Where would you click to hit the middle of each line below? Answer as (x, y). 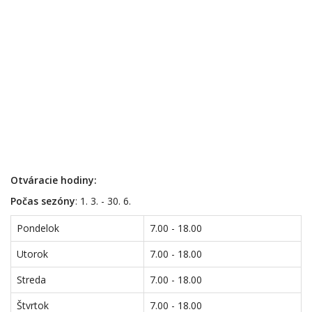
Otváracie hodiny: (54, 180)
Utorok (32, 254)
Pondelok (38, 228)
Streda (31, 280)
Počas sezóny (43, 201)
